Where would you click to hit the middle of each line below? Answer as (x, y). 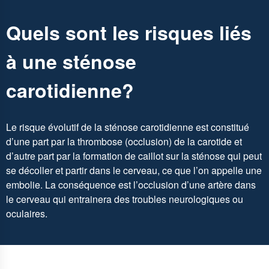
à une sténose (71, 61)
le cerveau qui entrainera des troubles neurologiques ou (125, 199)
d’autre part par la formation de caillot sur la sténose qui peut (134, 156)
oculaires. (29, 214)
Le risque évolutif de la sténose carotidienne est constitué (128, 127)
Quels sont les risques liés (129, 32)
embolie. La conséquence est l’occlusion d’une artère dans (131, 185)
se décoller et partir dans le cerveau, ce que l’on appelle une (134, 171)
